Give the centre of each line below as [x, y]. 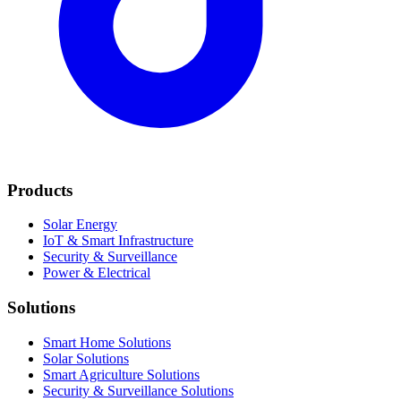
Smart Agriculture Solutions [121, 374]
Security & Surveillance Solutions [138, 390]
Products [40, 190]
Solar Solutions [86, 358]
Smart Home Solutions [107, 342]
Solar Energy [80, 225]
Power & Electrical [97, 273]
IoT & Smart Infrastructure [118, 241]
